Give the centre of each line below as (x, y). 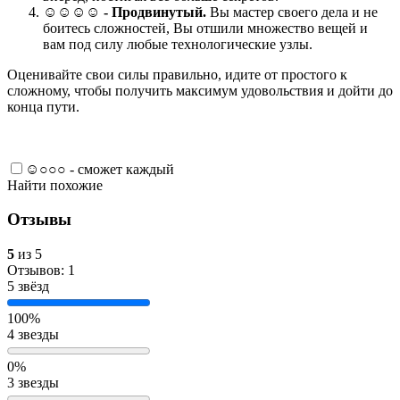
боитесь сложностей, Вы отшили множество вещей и (205, 28)
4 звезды (33, 335)
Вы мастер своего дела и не (294, 12)
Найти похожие (55, 185)
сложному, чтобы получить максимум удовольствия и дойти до (200, 90)
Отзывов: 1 (41, 271)
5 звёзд (28, 287)
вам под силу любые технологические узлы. (179, 44)
